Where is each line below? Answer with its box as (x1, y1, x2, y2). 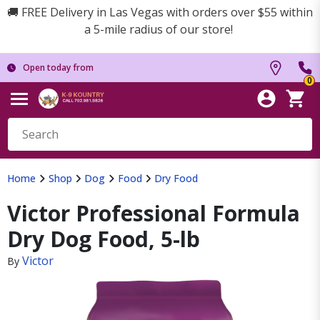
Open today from (23, 61, 94, 74)
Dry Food (154, 171, 198, 185)
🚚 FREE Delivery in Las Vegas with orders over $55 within (7, 4, 313, 20)
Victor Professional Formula (7, 199, 300, 228)
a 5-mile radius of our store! (84, 21, 236, 37)
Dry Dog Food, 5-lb (7, 224, 200, 254)
